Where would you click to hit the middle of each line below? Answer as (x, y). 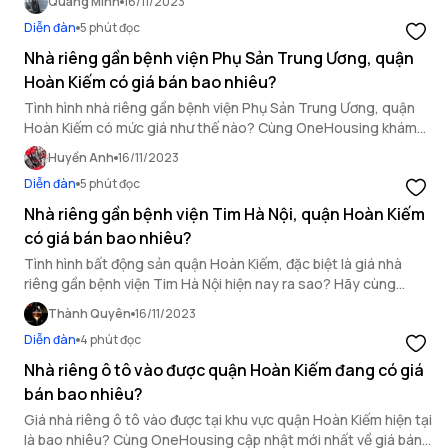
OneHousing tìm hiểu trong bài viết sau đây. (165, 303)
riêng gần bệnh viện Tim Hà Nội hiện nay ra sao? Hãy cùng (210, 283)
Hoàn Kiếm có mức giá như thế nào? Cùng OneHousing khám (220, 127)
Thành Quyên (89, 313)
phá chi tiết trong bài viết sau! (120, 147)
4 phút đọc (110, 339)
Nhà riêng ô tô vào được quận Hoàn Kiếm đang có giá (224, 370)
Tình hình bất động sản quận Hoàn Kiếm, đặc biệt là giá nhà (213, 263)
